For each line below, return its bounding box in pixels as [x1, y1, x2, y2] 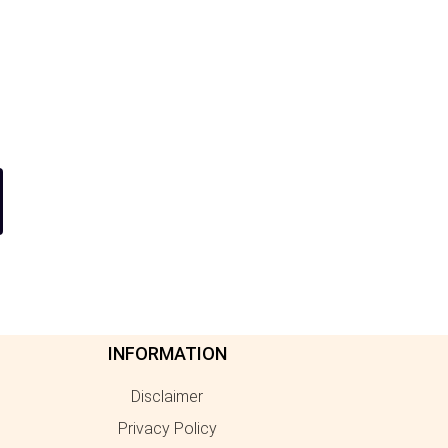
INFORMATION [107, 343, 227, 364]
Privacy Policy [117, 419, 217, 438]
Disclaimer [131, 387, 203, 406]
